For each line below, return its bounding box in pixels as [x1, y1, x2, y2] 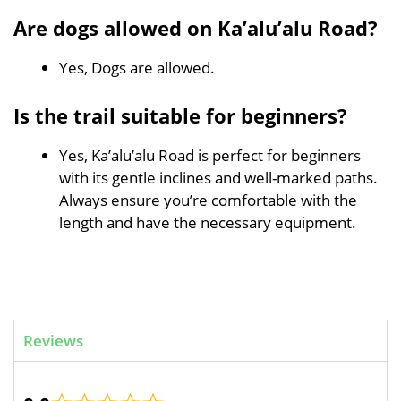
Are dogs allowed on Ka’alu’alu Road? [13, 13, 378, 41]
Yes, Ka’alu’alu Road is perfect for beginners [59, 145, 361, 166]
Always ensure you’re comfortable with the [59, 190, 357, 210]
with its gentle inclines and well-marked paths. [59, 167, 378, 188]
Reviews [23, 329, 83, 351]
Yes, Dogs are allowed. [59, 56, 215, 78]
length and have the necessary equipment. [59, 212, 356, 233]
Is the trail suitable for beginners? [13, 102, 347, 129]
